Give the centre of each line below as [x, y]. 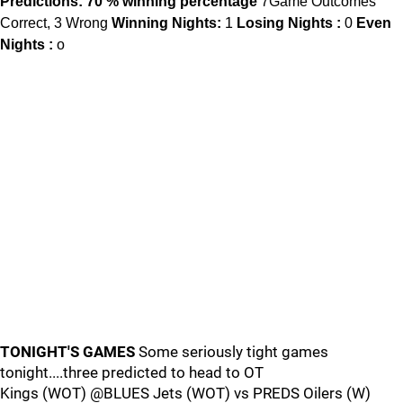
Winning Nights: [166, 23]
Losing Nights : [289, 23]
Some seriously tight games [232, 352]
